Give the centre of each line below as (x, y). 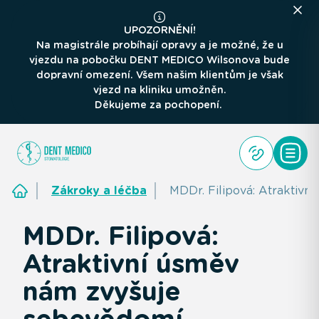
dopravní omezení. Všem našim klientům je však (159, 75)
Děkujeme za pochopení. (159, 105)
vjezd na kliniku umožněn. (159, 90)
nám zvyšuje (102, 291)
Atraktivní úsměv (131, 263)
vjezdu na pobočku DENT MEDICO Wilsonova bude (159, 60)
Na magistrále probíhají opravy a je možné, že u (159, 45)
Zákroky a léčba (99, 190)
